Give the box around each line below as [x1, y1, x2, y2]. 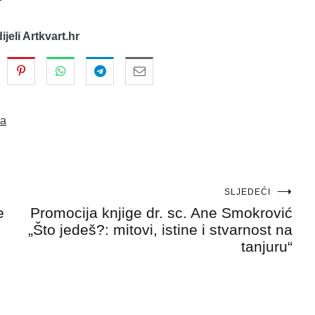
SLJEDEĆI [224, 186, 271, 197]
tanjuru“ [241, 238, 292, 255]
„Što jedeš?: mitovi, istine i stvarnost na [28, 221, 292, 238]
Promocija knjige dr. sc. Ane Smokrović [30, 204, 292, 221]
